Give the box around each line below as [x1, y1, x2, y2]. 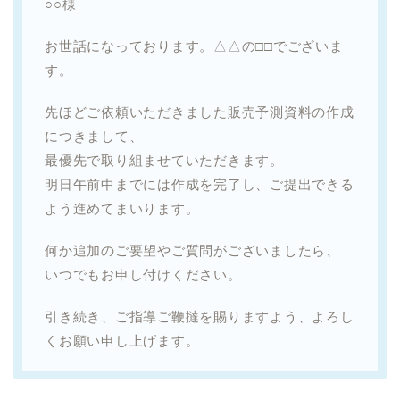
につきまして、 [45, 128, 144, 144]
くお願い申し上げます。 [45, 332, 200, 348]
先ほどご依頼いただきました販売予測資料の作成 [45, 104, 354, 120]
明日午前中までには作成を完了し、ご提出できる [45, 176, 354, 192]
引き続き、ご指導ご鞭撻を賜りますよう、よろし [45, 308, 354, 324]
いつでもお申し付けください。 [45, 266, 242, 282]
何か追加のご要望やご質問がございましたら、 [45, 242, 340, 258]
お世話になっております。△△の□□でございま [45, 37, 344, 54]
